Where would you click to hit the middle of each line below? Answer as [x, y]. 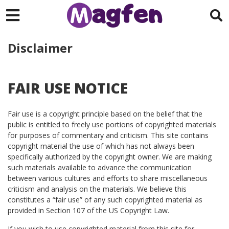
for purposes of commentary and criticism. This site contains [108, 135]
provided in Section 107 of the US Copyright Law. [88, 210]
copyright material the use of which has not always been [101, 146]
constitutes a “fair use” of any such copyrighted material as [105, 200]
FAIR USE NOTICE [68, 88]
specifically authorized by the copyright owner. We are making [110, 157]
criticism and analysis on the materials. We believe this [97, 189]
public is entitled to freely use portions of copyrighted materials [112, 124]
